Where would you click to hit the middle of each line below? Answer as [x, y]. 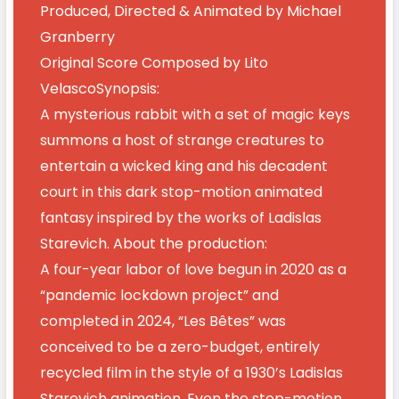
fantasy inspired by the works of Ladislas [180, 218]
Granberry [77, 37]
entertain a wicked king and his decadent [183, 167]
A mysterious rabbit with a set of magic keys [195, 115]
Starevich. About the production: [153, 244]
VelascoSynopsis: [99, 89]
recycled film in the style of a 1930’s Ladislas [191, 373]
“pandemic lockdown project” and [159, 296]
